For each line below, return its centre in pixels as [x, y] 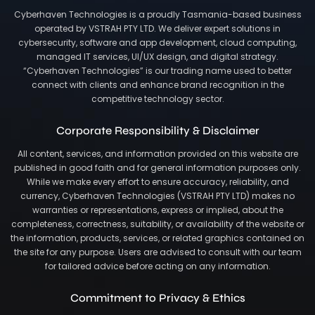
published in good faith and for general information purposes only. [157, 168]
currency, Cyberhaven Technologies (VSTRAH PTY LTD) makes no [157, 196]
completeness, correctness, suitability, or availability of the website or [157, 224]
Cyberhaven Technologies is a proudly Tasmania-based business [157, 15]
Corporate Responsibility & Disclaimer [157, 131]
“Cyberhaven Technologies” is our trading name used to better [157, 71]
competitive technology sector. [157, 99]
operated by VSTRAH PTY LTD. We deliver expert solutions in [157, 29]
